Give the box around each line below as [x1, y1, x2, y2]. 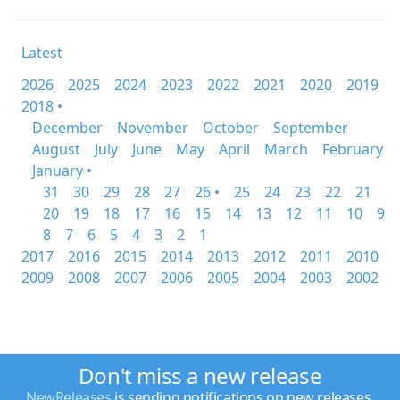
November [117, 118, 188, 137]
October [203, 118, 259, 137]
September [273, 118, 348, 137]
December [32, 118, 103, 137]
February [322, 139, 383, 159]
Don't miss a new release [78, 361, 322, 390]
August [32, 139, 80, 159]
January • [32, 161, 92, 180]
